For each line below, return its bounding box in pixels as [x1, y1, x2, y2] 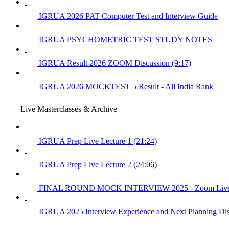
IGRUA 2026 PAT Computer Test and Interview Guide [39, 11, 218, 20]
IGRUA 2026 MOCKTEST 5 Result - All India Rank [39, 82, 213, 91]
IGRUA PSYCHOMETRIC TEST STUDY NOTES [39, 35, 212, 44]
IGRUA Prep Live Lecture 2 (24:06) [39, 159, 157, 169]
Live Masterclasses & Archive [20, 104, 117, 113]
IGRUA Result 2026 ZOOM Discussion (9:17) [39, 58, 191, 67]
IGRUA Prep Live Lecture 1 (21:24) [39, 136, 157, 145]
